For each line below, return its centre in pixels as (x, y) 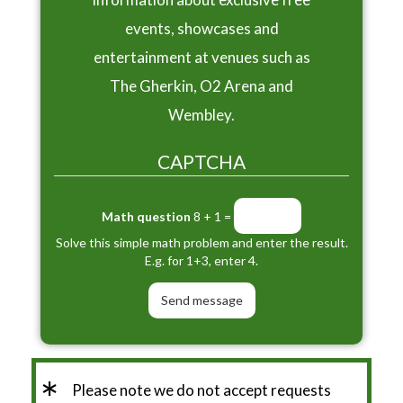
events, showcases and (201, 29)
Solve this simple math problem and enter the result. (201, 242)
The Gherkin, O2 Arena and (201, 86)
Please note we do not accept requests (201, 390)
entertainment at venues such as (201, 58)
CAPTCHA (201, 162)
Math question (146, 217)
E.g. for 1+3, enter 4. (201, 260)
